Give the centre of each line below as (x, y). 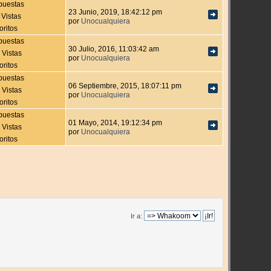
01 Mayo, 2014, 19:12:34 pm (116, 123)
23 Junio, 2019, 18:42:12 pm (116, 12)
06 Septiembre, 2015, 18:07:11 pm (125, 86)
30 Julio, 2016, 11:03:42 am (114, 49)
